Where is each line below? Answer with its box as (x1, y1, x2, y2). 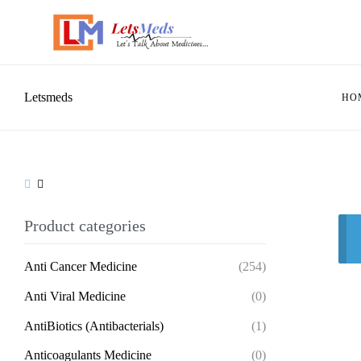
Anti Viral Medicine (24, 288, 126, 303)
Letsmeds (24, 90, 73, 104)
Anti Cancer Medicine (24, 259, 137, 273)
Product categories (24, 217, 146, 234)
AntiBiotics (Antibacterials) (24, 318, 164, 333)
